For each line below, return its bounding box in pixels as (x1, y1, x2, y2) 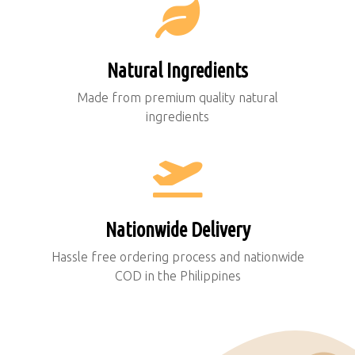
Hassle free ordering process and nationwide (51, 250, 304, 265)
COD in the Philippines (114, 269, 241, 284)
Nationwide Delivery (105, 219, 250, 242)
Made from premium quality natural (77, 90, 278, 105)
